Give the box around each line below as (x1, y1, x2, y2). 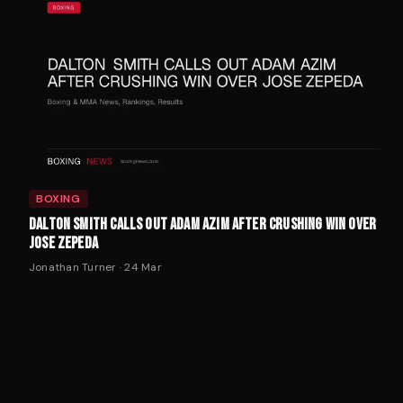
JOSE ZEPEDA (29, 233, 98, 253)
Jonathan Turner (29, 259, 117, 274)
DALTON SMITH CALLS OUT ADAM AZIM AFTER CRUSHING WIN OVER (29, 214, 377, 234)
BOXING (36, 191, 81, 206)
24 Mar (124, 259, 162, 274)
